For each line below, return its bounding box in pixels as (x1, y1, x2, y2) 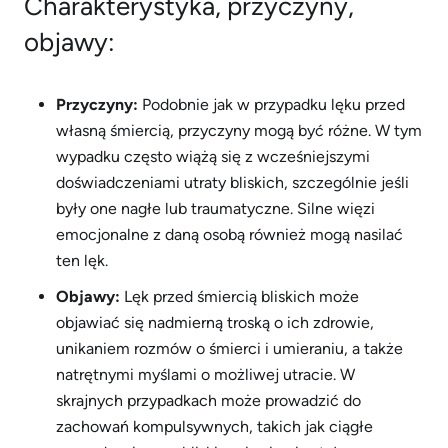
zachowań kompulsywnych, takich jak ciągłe (56, 417, 373, 436)
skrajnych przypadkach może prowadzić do (56, 391, 361, 410)
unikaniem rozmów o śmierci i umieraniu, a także (56, 339, 403, 358)
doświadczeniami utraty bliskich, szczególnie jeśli (56, 173, 409, 192)
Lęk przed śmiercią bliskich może (120, 287, 359, 306)
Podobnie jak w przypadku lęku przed (138, 95, 405, 114)
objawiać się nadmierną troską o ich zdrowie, (56, 313, 374, 332)
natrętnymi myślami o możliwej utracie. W (56, 365, 355, 384)
